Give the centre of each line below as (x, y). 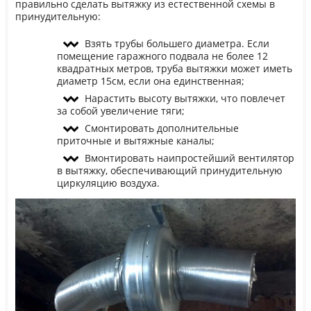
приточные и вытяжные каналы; (135, 141)
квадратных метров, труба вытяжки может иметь (174, 68)
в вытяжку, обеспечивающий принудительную (169, 170)
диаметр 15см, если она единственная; (150, 81)
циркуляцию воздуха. (108, 183)
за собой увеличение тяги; (120, 111)
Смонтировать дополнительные (161, 128)
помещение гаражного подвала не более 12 (162, 56)
